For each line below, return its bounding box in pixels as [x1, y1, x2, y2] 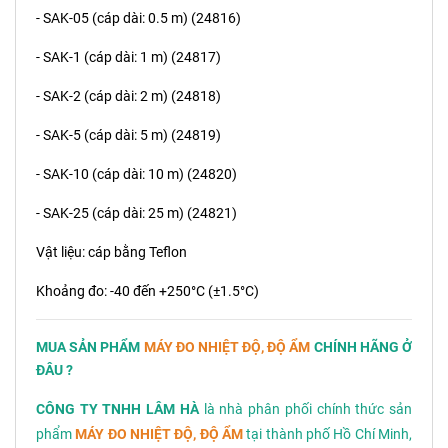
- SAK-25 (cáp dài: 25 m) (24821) [36, 205, 237, 222]
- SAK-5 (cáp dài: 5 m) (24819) [36, 127, 221, 144]
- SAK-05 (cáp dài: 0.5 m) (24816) [36, 10, 241, 27]
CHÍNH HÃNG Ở [313, 339, 413, 356]
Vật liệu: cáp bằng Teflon [36, 244, 187, 261]
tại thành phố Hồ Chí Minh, [246, 426, 413, 443]
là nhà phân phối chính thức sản [198, 401, 413, 418]
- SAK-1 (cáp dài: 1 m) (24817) [36, 49, 221, 66]
